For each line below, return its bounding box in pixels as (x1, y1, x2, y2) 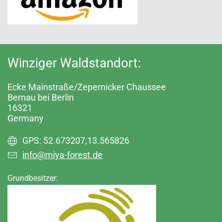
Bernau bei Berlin (7, 92, 74, 103)
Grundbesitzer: (7, 173, 58, 183)
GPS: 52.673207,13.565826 (22, 135, 129, 146)
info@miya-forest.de (22, 149, 103, 160)
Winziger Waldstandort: (7, 55, 141, 70)
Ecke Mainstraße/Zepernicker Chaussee (7, 81, 166, 92)
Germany (7, 112, 44, 123)
